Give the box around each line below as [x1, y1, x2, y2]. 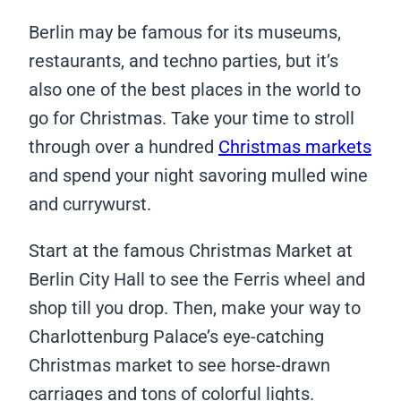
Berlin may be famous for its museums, [29, 21, 341, 44]
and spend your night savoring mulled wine [29, 165, 368, 187]
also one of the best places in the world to [29, 79, 361, 101]
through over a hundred [29, 136, 218, 158]
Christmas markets [218, 136, 371, 158]
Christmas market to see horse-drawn [29, 354, 330, 377]
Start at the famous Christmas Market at [29, 240, 353, 262]
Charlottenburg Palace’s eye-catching [29, 326, 324, 348]
